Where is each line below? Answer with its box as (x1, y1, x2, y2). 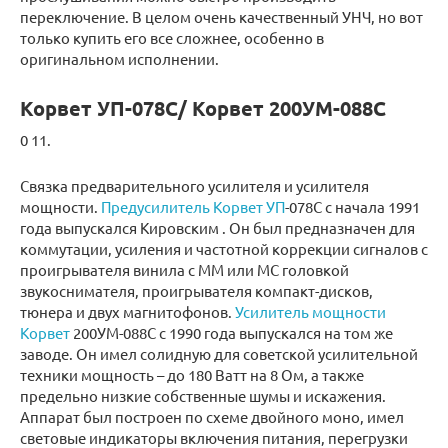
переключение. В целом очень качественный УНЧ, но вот (20, 6, 423, 26)
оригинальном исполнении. (20, 48, 219, 68)
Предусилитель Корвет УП (101, 196, 285, 216)
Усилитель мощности (235, 301, 386, 321)
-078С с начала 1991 (285, 196, 420, 216)
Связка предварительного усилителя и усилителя (20, 175, 369, 195)
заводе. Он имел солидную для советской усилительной (20, 343, 418, 363)
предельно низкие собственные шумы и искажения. (20, 385, 386, 405)
